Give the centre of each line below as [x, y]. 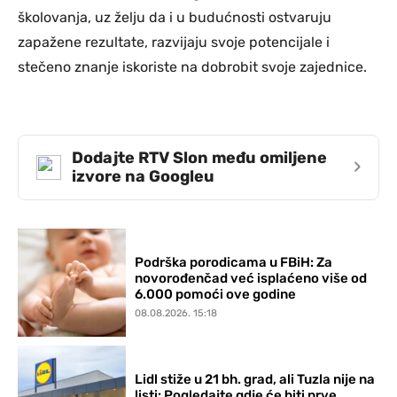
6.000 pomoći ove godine [216, 294]
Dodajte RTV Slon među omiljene [199, 157]
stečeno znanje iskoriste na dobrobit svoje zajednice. [192, 66]
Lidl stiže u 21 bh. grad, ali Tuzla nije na [255, 379]
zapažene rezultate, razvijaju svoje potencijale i [174, 42]
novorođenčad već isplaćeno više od [251, 278]
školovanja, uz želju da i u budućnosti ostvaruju [175, 17]
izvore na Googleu [143, 176]
